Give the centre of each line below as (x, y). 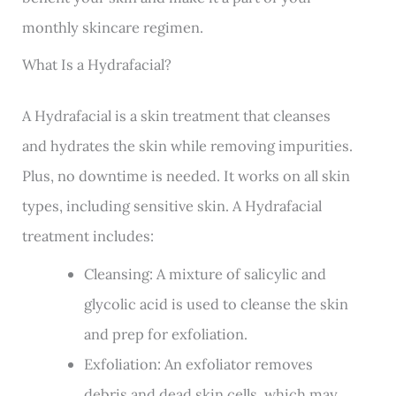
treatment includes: (88, 236)
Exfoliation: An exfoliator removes (198, 363)
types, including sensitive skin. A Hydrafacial (172, 206)
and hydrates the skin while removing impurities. (188, 146)
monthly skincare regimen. (113, 27)
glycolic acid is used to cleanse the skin (216, 303)
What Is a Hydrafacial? (97, 64)
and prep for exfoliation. (165, 333)
